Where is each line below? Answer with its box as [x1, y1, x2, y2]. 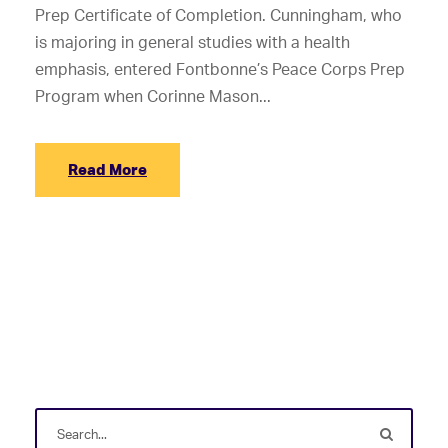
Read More [68, 160, 147, 180]
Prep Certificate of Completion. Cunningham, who [35, 5, 402, 26]
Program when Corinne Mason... [35, 86, 271, 107]
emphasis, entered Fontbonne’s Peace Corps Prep [35, 59, 405, 80]
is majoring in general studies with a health [35, 32, 350, 53]
